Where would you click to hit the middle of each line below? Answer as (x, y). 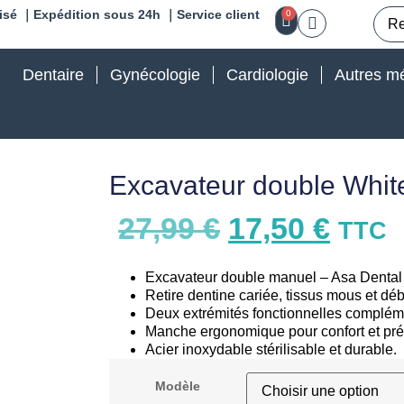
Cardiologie (267, 75)
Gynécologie (155, 75)
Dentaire (53, 75)
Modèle (178, 386)
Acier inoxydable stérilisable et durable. (271, 349)
